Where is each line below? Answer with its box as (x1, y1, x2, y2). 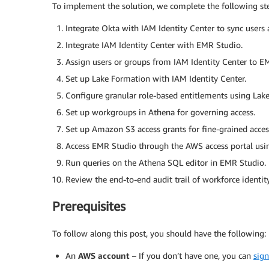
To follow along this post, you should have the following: (52, 228, 266, 238)
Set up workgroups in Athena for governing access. (65, 106, 255, 117)
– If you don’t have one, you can (130, 250, 253, 261)
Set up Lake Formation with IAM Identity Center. (65, 73, 246, 83)
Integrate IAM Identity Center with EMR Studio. (65, 39, 243, 50)
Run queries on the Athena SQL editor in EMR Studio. (65, 157, 266, 168)
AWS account (78, 250, 130, 261)
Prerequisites (52, 199, 125, 214)
